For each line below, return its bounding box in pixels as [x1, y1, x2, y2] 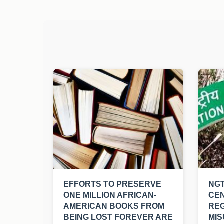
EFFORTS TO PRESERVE [63, 180, 161, 189]
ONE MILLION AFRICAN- [63, 191, 156, 200]
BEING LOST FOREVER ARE [63, 213, 173, 222]
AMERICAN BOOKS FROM [63, 202, 164, 211]
